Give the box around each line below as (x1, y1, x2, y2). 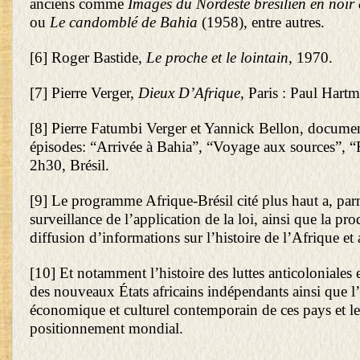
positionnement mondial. (30, 319, 183, 337)
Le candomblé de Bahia (50, 13, 198, 31)
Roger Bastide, (47, 48, 146, 66)
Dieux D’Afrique (138, 84, 240, 101)
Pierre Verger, (47, 84, 138, 101)
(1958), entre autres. (198, 13, 325, 31)
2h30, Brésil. (30, 156, 109, 174)
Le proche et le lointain (146, 48, 288, 66)
